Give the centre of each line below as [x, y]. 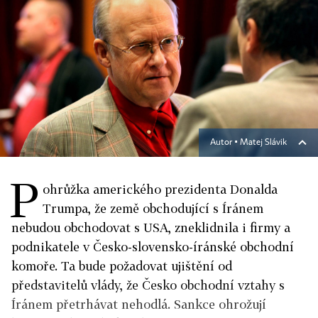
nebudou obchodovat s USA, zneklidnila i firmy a [151, 227]
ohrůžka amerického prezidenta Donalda [160, 189]
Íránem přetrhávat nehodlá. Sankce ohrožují [139, 304]
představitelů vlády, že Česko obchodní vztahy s [148, 285]
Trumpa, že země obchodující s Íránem [153, 208]
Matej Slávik [263, 143]
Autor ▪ [225, 143]
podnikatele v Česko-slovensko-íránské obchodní [153, 247]
